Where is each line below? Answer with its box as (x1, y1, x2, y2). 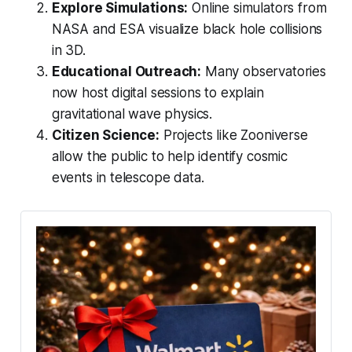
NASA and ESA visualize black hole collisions (51, 21, 323, 38)
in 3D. (51, 42, 86, 59)
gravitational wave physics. (51, 106, 213, 123)
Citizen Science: (51, 127, 159, 144)
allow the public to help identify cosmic (51, 148, 288, 165)
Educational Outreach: (51, 64, 202, 80)
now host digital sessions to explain (51, 85, 264, 101)
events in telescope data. (51, 170, 204, 186)
